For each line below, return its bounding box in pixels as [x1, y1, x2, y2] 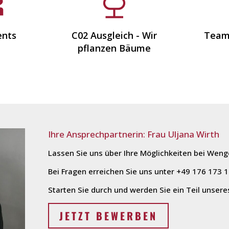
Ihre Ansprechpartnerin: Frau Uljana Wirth [48, 128, 219, 140]
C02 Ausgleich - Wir [72, 29, 157, 41]
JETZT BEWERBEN [59, 208, 157, 223]
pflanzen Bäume [78, 42, 151, 54]
